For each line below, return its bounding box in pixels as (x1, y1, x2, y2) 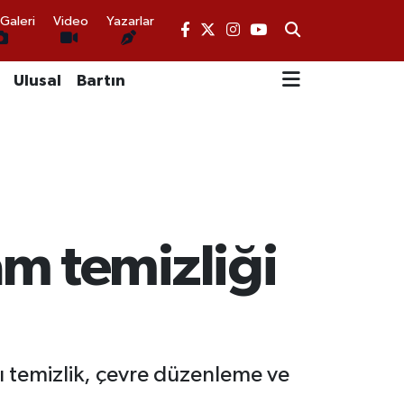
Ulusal (13, 72, 61, 89)
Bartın (76, 72, 125, 89)
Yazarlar (106, 14, 155, 28)
